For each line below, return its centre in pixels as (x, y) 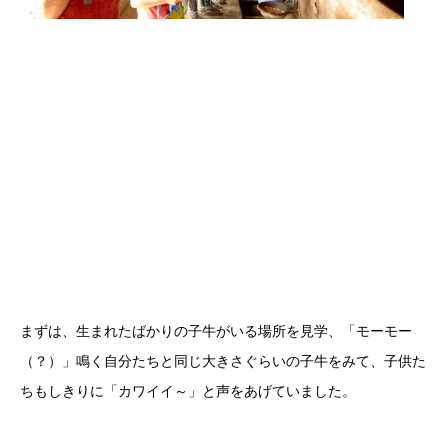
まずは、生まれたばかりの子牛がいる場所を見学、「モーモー (216, 330)
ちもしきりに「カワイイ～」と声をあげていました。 (188, 390)
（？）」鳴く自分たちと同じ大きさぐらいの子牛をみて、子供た (223, 360)
